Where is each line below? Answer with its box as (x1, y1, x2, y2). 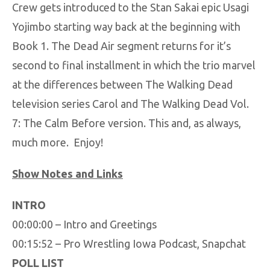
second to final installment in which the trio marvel (12, 59, 256, 71)
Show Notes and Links (12, 168, 123, 180)
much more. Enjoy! (12, 136, 103, 148)
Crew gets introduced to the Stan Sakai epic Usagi (12, 1, 249, 13)
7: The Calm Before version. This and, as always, (12, 117, 241, 129)
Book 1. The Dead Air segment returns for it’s (12, 40, 231, 52)
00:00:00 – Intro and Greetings (12, 218, 157, 230)
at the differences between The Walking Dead (12, 78, 233, 90)
